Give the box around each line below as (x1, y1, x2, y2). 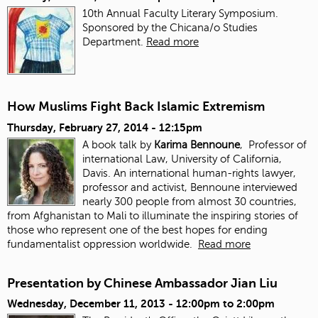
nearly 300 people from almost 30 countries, (82, 195, 297, 207)
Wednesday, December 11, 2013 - (7, 297, 176, 310)
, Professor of (240, 138, 307, 150)
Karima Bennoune (154, 138, 240, 150)
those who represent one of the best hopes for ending (7, 224, 268, 236)
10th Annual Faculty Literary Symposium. (82, 8, 278, 20)
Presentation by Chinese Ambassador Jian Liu (7, 275, 278, 290)
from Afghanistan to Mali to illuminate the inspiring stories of (7, 209, 298, 221)
